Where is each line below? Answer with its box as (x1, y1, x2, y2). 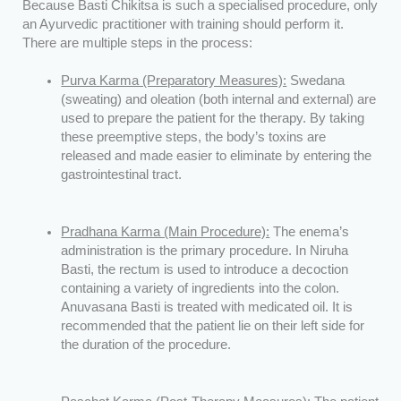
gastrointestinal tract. (61, 167, 183, 183)
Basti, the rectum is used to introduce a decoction (61, 262, 349, 277)
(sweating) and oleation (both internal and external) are (61, 92, 377, 107)
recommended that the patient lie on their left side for (61, 319, 365, 334)
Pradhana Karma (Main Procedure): (61, 225, 270, 240)
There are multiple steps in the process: (21, 36, 252, 51)
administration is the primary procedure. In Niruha (61, 243, 349, 259)
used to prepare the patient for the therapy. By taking (61, 111, 365, 126)
